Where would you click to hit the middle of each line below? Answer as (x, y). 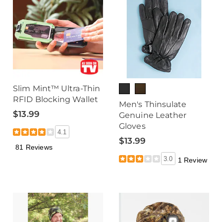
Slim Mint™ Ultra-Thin (57, 88)
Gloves (132, 126)
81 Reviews (34, 147)
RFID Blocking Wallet (56, 99)
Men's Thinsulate (153, 104)
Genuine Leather (153, 115)
